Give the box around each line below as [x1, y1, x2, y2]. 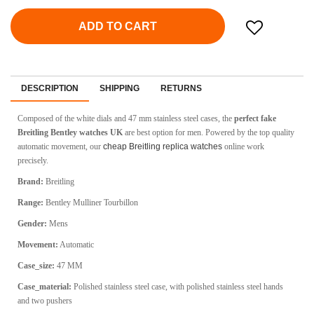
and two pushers [18, 296, 72, 306]
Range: [18, 198, 43, 208]
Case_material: [18, 282, 71, 292]
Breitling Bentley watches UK [18, 128, 123, 138]
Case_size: [18, 261, 55, 271]
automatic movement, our [18, 142, 103, 152]
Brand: [18, 177, 43, 187]
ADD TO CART [78, 20, 157, 33]
